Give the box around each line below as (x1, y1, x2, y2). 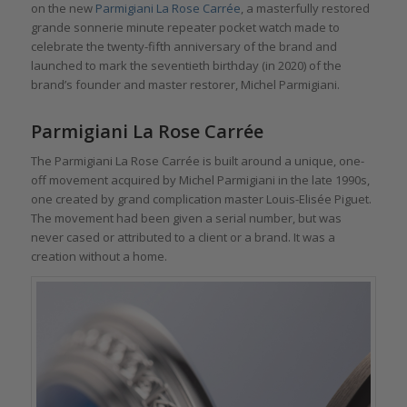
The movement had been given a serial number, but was (30, 209, 342, 226)
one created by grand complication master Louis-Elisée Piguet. (30, 190, 372, 207)
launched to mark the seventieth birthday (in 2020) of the (30, 56, 342, 74)
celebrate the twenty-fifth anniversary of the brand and (30, 37, 337, 55)
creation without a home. (30, 247, 167, 264)
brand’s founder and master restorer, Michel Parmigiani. (30, 75, 340, 93)
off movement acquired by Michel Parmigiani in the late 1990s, (30, 171, 370, 188)
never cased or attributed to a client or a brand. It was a (30, 228, 335, 245)
